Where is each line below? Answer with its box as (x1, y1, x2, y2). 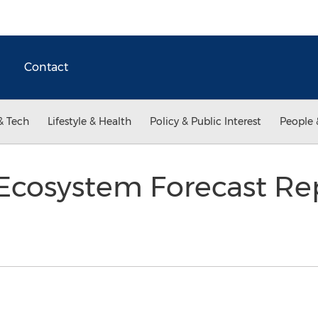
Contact (24, 60, 68, 74)
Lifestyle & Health (48, 115, 131, 128)
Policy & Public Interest (150, 115, 261, 128)
